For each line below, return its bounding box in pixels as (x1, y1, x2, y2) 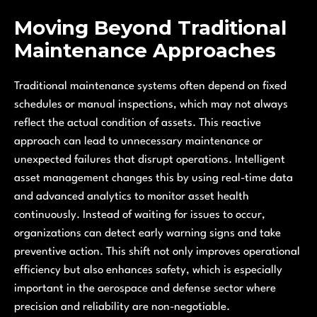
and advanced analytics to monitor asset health (14, 191, 249, 203)
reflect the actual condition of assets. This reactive (14, 117, 261, 129)
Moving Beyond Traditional (14, 15, 287, 40)
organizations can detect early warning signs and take (14, 228, 281, 240)
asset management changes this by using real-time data (14, 173, 293, 185)
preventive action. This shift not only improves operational (14, 246, 300, 258)
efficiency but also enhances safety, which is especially (14, 265, 282, 277)
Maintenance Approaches (14, 38, 276, 62)
